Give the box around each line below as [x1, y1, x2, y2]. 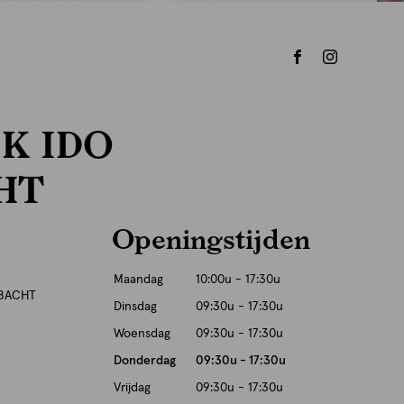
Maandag [114, 273, 163, 286]
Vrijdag [114, 381, 151, 394]
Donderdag [114, 354, 176, 367]
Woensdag [114, 327, 170, 340]
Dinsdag [114, 300, 157, 313]
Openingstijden [112, 222, 310, 254]
